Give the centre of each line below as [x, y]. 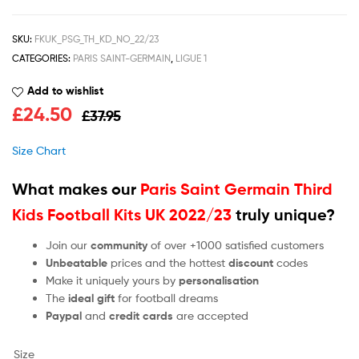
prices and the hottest [168, 262]
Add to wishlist [65, 91]
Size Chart [39, 150]
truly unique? [283, 214]
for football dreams [166, 297]
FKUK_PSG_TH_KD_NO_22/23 [97, 39]
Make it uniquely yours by [112, 280]
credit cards [143, 315]
